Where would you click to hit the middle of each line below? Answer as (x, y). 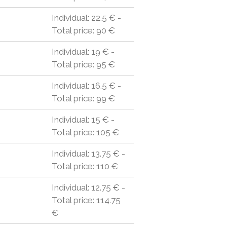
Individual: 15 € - (83, 120)
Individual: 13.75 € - (88, 154)
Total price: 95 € (83, 64)
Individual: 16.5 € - (86, 86)
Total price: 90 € (83, 30)
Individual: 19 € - (83, 52)
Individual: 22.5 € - (86, 18)
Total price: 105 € (85, 132)
